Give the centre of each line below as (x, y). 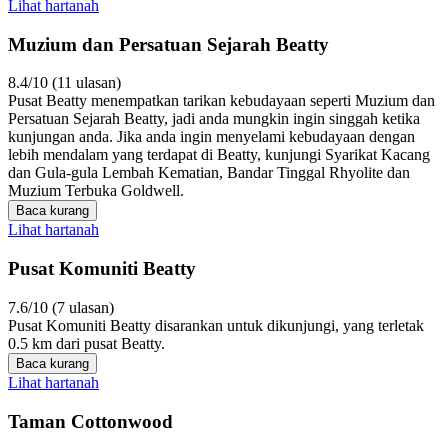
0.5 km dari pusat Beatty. (86, 343)
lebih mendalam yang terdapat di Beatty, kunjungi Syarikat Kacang (219, 155)
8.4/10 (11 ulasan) (64, 83)
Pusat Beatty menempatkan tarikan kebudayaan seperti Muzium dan (221, 101)
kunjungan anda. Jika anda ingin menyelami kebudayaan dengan (211, 137)
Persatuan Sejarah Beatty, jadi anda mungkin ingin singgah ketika (214, 119)
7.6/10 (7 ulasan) (61, 307)
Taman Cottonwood (90, 421)
